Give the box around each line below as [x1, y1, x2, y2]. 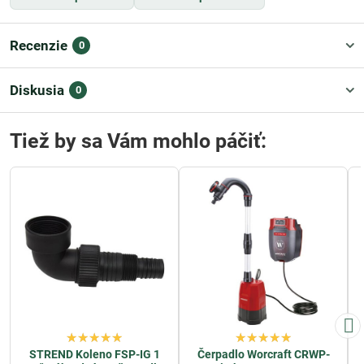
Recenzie [10, 37, 67, 54]
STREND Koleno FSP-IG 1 [28, 348, 160, 361]
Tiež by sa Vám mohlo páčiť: [10, 129, 266, 153]
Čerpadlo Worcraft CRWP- [197, 348, 330, 361]
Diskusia [10, 82, 64, 98]
